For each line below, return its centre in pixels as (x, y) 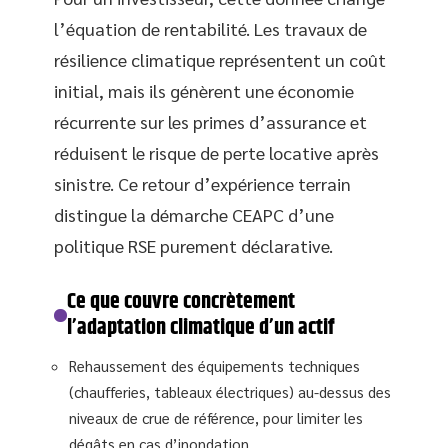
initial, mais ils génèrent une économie (204, 91)
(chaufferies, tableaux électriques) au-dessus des (230, 392)
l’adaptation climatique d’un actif (201, 328)
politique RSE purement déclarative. (193, 246)
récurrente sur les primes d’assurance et (210, 122)
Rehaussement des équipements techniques (214, 366)
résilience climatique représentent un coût (220, 60)
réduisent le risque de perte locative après (216, 153)
